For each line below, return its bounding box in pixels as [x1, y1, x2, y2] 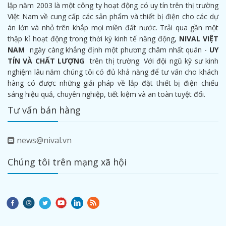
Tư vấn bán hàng [8, 103, 81, 116]
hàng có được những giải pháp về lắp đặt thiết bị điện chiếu [8, 78, 218, 88]
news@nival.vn [15, 134, 72, 146]
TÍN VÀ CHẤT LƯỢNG [8, 55, 85, 66]
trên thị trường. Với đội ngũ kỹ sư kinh [84, 55, 219, 66]
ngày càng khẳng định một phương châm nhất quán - [25, 44, 209, 54]
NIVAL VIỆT [179, 33, 218, 43]
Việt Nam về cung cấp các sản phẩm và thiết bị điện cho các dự [8, 11, 218, 21]
